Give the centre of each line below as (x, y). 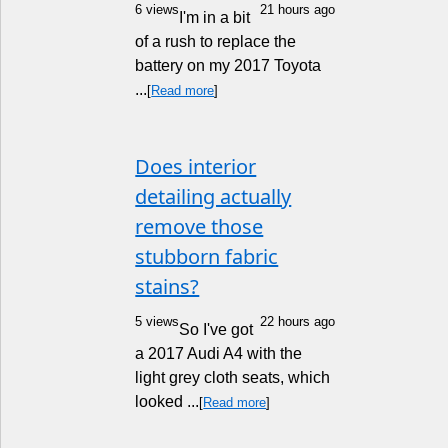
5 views (157, 321)
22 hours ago (298, 321)
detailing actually (213, 196)
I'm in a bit (215, 17)
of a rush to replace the (216, 41)
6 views (157, 9)
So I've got (216, 329)
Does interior (196, 166)
